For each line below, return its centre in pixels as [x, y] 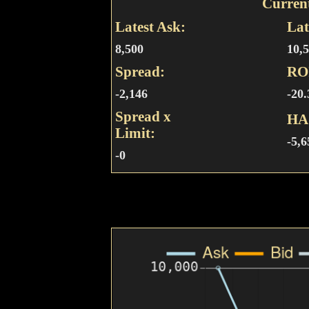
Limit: [136, 133]
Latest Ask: [151, 27]
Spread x [143, 116]
